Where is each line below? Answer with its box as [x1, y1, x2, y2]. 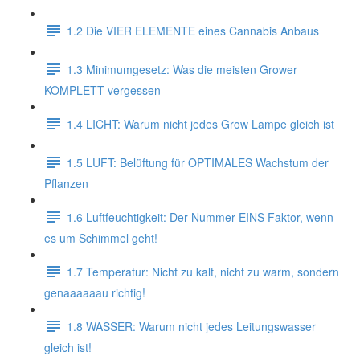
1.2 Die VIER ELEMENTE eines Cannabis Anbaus [67, 22, 319, 39]
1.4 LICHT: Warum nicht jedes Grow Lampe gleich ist [67, 115, 334, 132]
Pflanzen [44, 175, 88, 191]
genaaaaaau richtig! [44, 284, 145, 301]
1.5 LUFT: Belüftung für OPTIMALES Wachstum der [67, 153, 329, 170]
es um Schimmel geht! [44, 230, 157, 246]
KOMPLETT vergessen [44, 82, 161, 98]
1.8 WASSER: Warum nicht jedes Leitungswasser [67, 317, 316, 334]
